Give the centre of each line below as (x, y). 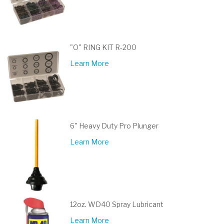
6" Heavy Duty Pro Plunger (114, 126)
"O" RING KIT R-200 (103, 47)
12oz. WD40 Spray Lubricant (117, 204)
